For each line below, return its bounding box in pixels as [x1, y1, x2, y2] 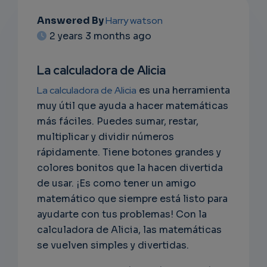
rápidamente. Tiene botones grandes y [37, 146, 221, 159]
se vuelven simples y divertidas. [37, 239, 189, 252]
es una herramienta [136, 84, 230, 97]
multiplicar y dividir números [37, 131, 174, 144]
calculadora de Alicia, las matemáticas [37, 223, 222, 237]
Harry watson [105, 14, 163, 27]
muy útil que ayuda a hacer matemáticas [37, 100, 228, 113]
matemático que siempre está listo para [37, 193, 228, 206]
